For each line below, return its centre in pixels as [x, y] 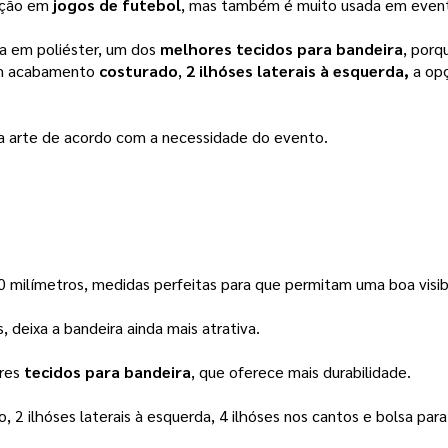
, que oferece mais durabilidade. [303, 372]
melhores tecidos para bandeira [281, 49]
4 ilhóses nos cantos [289, 416]
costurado [138, 71]
